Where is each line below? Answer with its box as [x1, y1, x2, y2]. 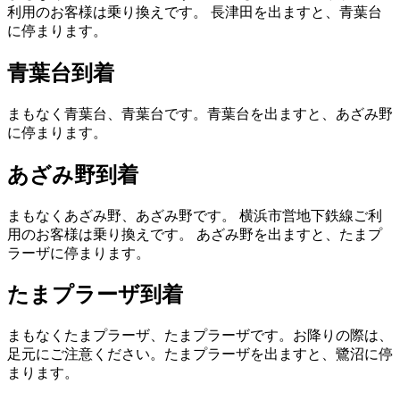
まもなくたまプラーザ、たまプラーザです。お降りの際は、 [7, 328, 393, 344]
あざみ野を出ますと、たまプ [193, 226, 382, 242]
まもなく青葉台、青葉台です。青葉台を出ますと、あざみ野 [7, 105, 393, 121]
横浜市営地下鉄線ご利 [239, 207, 382, 223]
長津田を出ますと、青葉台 [207, 4, 382, 20]
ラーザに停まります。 [7, 245, 150, 261]
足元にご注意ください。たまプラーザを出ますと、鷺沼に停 [7, 346, 393, 362]
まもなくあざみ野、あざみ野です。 [7, 207, 239, 223]
